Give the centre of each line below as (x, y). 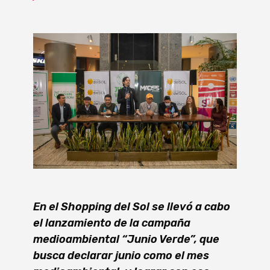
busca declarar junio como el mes (121, 256)
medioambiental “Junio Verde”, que (126, 240)
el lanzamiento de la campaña (112, 223)
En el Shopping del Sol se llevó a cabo (132, 207)
